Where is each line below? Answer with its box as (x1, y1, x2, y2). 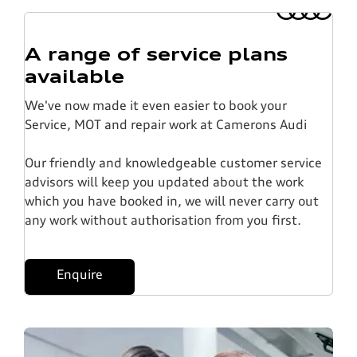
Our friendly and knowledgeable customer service (25, 158, 322, 171)
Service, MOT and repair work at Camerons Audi (25, 120, 307, 132)
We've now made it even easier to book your (25, 100, 287, 113)
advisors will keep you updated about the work (25, 177, 304, 190)
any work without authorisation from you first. (25, 215, 301, 228)
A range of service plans (25, 47, 288, 65)
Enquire (57, 269, 103, 283)
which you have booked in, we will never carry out (25, 196, 319, 209)
